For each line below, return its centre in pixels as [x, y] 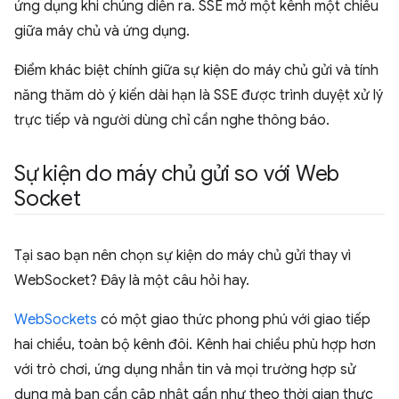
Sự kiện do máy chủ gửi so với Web [177, 174]
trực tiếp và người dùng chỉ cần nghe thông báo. [172, 120]
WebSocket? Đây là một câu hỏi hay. [132, 281]
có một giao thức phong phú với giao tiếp [234, 320]
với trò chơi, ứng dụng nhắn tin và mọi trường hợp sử [185, 370]
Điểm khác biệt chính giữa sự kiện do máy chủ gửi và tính [196, 70]
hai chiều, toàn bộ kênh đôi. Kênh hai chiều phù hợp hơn [195, 345]
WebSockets [56, 320]
